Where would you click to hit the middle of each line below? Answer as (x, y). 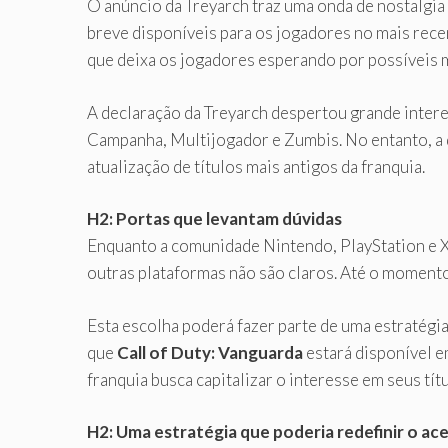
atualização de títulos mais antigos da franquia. (256, 166)
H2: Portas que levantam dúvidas (214, 219)
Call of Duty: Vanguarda (210, 352)
